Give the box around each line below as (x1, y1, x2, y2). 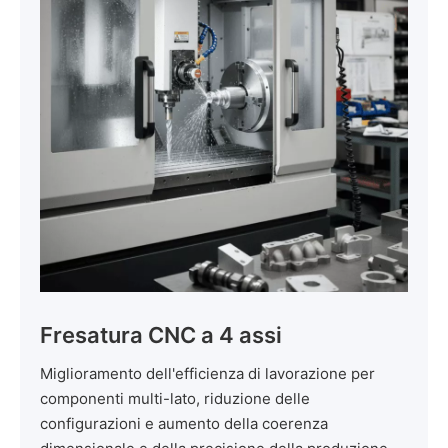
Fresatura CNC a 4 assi (40, 321, 282, 348)
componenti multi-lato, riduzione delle (40, 388, 310, 408)
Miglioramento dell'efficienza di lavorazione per (40, 363, 375, 383)
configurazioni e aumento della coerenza (40, 413, 328, 433)
